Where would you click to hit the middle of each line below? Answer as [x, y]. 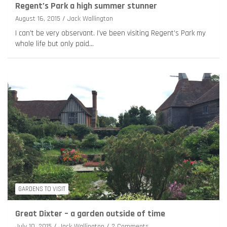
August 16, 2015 [38, 19]
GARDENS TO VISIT [42, 189]
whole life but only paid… [54, 44]
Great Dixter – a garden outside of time [90, 214]
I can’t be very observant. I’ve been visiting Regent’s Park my [110, 33]
